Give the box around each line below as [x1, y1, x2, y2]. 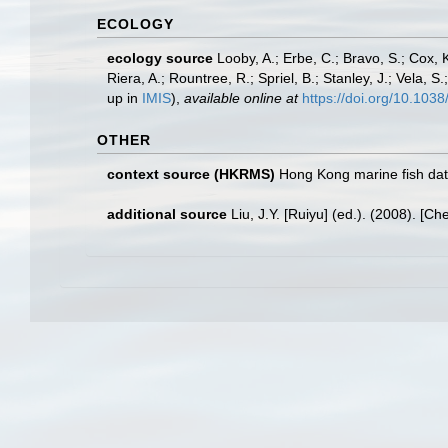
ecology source [107, 50, 213, 66]
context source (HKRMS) [107, 166, 275, 182]
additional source [107, 206, 227, 222]
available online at [184, 90, 298, 106]
